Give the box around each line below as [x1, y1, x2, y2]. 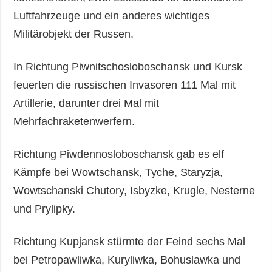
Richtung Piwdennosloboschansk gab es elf [13, 148, 225, 161]
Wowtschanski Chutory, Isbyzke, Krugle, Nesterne [13, 185, 256, 197]
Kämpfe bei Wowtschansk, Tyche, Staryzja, [13, 166, 223, 179]
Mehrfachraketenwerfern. [13, 115, 135, 128]
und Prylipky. [13, 203, 76, 216]
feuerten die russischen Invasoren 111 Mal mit [13, 79, 236, 92]
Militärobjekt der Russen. [13, 28, 134, 41]
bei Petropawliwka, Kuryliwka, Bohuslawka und [13, 254, 241, 267]
